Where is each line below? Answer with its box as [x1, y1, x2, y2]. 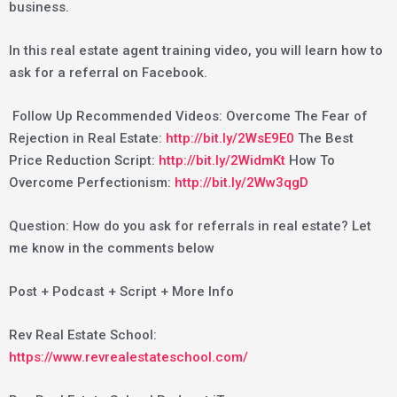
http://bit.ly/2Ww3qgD [175, 174, 308, 191]
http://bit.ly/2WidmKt [159, 152, 285, 168]
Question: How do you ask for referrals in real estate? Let [9, 217, 371, 234]
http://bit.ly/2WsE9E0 [166, 129, 294, 146]
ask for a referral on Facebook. [9, 64, 207, 81]
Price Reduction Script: [9, 152, 159, 168]
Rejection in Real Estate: [9, 129, 166, 146]
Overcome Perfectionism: [9, 174, 175, 191]
